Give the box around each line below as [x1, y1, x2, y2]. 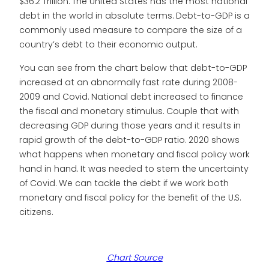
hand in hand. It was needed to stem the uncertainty [19, 162, 249, 175]
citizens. [19, 205, 53, 218]
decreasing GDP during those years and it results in [19, 119, 241, 131]
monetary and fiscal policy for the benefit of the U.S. [19, 191, 241, 204]
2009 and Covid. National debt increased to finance [19, 90, 243, 103]
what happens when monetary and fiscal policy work [19, 148, 250, 160]
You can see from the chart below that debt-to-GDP [19, 61, 247, 74]
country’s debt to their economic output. [19, 38, 197, 51]
